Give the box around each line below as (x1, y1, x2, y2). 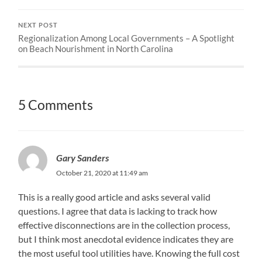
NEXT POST (18, 21, 58, 29)
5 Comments (18, 96, 94, 113)
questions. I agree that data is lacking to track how (18, 205, 218, 216)
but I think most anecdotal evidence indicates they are (18, 233, 234, 244)
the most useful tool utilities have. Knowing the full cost (18, 247, 240, 258)
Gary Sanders (56, 151, 109, 163)
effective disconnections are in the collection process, (18, 219, 230, 230)
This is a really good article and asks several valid (18, 191, 211, 202)
